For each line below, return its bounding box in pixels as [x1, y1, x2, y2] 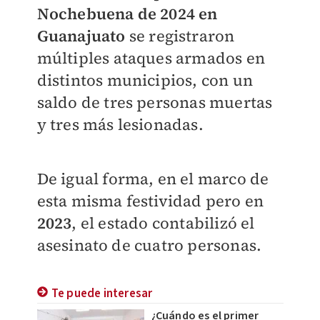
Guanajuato [36, 25, 126, 47]
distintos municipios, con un [36, 69, 254, 91]
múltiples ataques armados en [36, 47, 266, 69]
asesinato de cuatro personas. [36, 234, 262, 256]
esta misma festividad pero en [36, 190, 264, 212]
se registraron [125, 25, 235, 47]
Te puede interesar [51, 285, 153, 303]
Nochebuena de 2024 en [36, 3, 218, 25]
